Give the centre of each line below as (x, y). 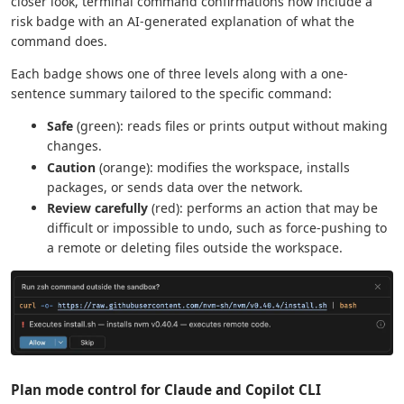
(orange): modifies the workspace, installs (223, 167)
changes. (74, 145)
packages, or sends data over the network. (175, 187)
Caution (71, 167)
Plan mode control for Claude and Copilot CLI (166, 389)
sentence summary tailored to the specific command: (171, 93)
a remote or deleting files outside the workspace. (195, 248)
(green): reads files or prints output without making (230, 125)
